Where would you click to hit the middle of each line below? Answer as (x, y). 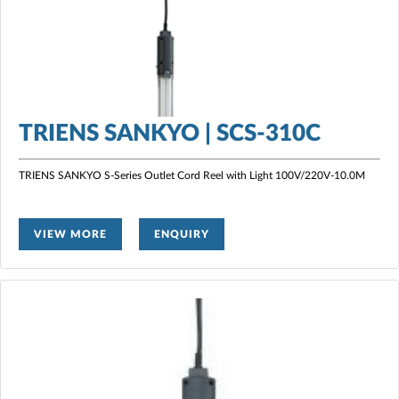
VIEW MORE (70, 234)
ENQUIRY (182, 234)
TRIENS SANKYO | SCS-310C (170, 133)
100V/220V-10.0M (320, 175)
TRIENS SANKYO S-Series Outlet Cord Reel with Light (147, 175)
